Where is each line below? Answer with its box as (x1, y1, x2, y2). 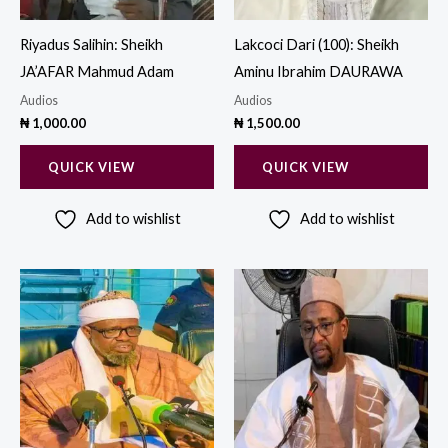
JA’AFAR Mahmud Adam (20, 63, 174, 81)
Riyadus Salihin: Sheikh (20, 36, 163, 54)
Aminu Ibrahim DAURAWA (234, 63, 403, 81)
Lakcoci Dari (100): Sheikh (234, 36, 399, 54)
